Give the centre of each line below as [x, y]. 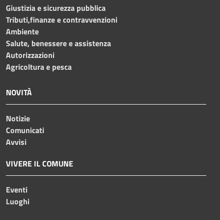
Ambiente [22, 32]
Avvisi [16, 142]
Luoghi [18, 202]
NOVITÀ [19, 93]
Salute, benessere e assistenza [58, 43]
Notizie [18, 119]
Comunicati [25, 130]
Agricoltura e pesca [39, 67]
